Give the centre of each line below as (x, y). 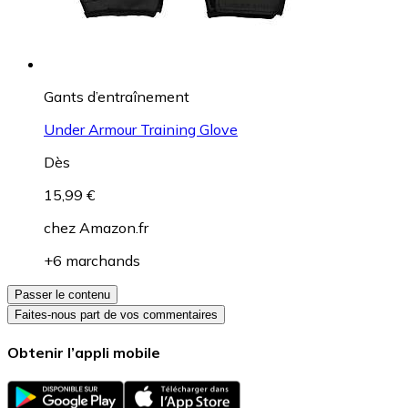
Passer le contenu (62, 294)
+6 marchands (92, 260)
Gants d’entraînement (117, 96)
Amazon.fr (114, 227)
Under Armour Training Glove (141, 129)
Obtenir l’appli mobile (84, 353)
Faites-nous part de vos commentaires (116, 314)
